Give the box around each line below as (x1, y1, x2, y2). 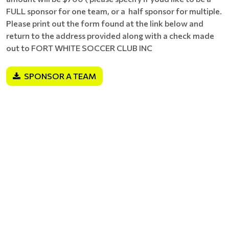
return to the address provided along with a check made (6, 31, 214, 40)
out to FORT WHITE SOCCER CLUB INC (6, 43, 152, 53)
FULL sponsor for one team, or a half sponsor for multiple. (6, 6, 222, 16)
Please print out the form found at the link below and (6, 18, 203, 28)
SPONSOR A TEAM (24, 71, 96, 81)
